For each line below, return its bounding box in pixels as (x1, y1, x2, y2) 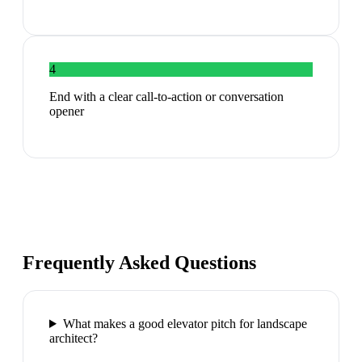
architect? (49, 330, 98, 345)
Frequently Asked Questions (23, 252, 256, 274)
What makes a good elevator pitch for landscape (62, 316, 307, 330)
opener (49, 104, 84, 119)
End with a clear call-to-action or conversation (49, 90, 284, 104)
